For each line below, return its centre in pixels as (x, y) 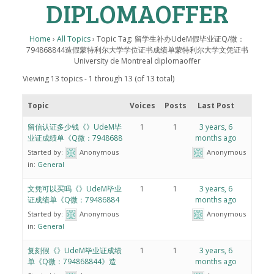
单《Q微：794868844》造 (72, 262)
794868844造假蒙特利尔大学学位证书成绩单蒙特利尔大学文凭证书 (137, 50)
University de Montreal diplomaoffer (137, 61)
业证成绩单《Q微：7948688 (75, 138)
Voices (142, 106)
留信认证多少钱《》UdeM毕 (74, 127)
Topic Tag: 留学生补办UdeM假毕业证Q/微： (171, 39)
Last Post (216, 106)
